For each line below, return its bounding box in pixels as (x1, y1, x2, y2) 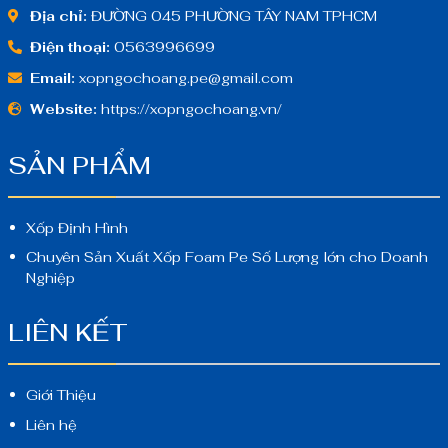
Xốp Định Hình (26, 218, 129, 237)
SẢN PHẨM (8, 149, 151, 181)
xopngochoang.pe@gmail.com (75, 68, 293, 87)
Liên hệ (26, 415, 78, 434)
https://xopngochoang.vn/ (97, 99, 282, 118)
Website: (26, 99, 97, 118)
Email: (26, 68, 75, 87)
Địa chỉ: (26, 6, 87, 25)
